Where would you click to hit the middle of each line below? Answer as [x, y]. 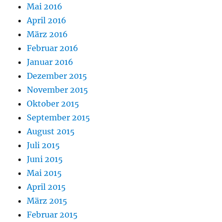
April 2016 [47, 21]
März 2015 [47, 201]
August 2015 [51, 132]
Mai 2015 [45, 173]
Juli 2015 [44, 145]
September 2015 [59, 118]
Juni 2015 [45, 159]
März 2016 [48, 34]
